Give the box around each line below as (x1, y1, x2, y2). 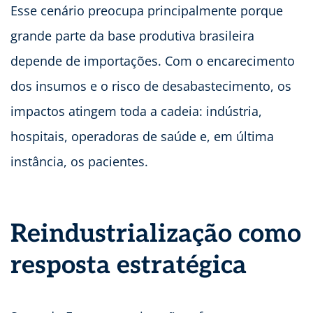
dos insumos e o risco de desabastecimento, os (10, 78, 291, 95)
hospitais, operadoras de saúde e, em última (10, 128, 274, 145)
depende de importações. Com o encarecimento (10, 52, 295, 70)
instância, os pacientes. (10, 153, 152, 170)
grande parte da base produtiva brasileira (10, 27, 254, 45)
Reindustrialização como (10, 219, 301, 250)
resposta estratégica (10, 250, 247, 282)
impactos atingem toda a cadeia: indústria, (10, 103, 262, 120)
